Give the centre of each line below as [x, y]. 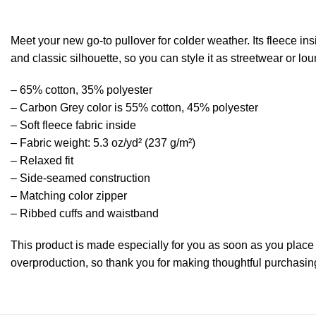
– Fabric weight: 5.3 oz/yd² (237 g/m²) [103, 143]
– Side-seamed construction [80, 178]
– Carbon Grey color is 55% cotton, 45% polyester [134, 108]
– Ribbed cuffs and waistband [85, 213]
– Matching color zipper [69, 196]
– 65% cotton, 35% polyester [81, 90]
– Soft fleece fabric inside [73, 125]
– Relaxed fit [42, 160]
